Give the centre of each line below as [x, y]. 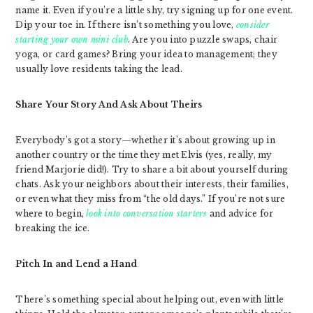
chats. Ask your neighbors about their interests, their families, [152, 184]
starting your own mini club [72, 39]
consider [253, 24]
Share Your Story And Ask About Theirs [109, 104]
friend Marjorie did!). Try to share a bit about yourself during [152, 169]
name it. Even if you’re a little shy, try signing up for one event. [154, 10]
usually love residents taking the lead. [99, 68]
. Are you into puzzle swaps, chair [203, 39]
